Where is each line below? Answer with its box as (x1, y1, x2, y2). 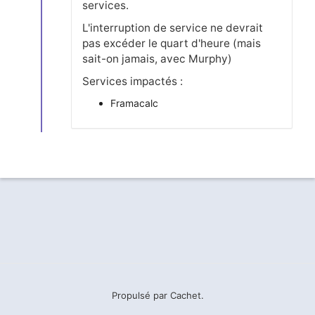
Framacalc (110, 96, 158, 109)
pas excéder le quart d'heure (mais (82, 36, 261, 50)
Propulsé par (111, 290, 170, 301)
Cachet (169, 290, 201, 301)
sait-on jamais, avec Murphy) (82, 51, 232, 65)
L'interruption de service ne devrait (82, 20, 263, 34)
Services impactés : (82, 74, 183, 88)
